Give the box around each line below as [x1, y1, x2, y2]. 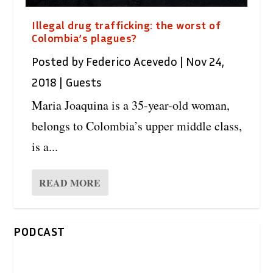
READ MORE [39, 175, 101, 190]
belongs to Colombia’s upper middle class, [32, 117, 243, 134]
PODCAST [13, 223, 65, 238]
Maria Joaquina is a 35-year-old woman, [32, 96, 230, 113]
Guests [65, 74, 102, 89]
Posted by [32, 53, 87, 68]
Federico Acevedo [86, 53, 178, 68]
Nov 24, [186, 53, 225, 68]
